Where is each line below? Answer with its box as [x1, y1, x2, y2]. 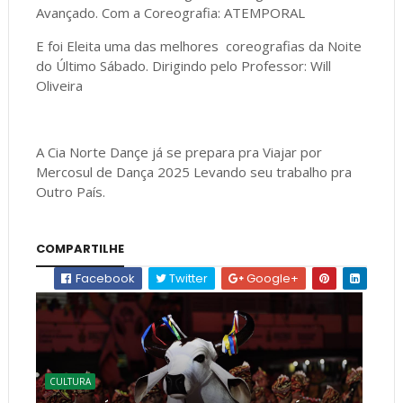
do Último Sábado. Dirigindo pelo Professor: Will [35, 56, 331, 75]
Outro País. [35, 182, 105, 201]
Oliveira [35, 76, 86, 94]
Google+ [244, 269, 300, 287]
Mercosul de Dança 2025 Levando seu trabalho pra [35, 162, 352, 181]
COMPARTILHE [35, 239, 124, 257]
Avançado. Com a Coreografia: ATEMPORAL [35, 3, 309, 22]
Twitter [166, 269, 209, 287]
